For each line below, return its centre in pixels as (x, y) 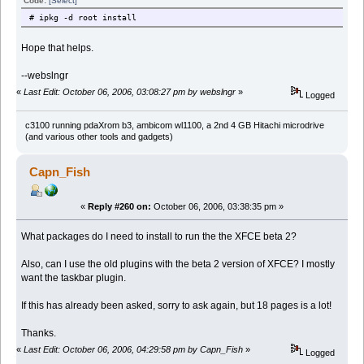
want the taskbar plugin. (74, 278)
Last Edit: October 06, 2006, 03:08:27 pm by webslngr (130, 92)
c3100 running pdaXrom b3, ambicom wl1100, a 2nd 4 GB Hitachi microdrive (174, 126)
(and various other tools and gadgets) (99, 137)
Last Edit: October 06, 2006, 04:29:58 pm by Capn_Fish (133, 350)
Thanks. (39, 334)
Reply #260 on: (119, 207)
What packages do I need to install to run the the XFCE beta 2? (159, 237)
